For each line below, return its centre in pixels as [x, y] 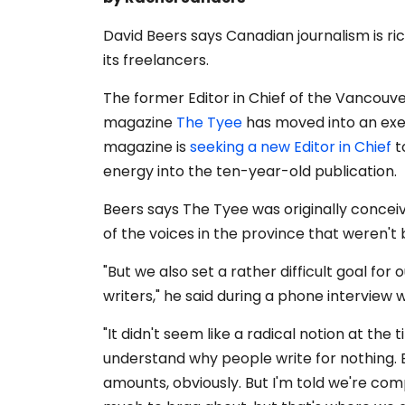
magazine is [146, 146]
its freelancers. [156, 60]
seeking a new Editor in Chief [291, 146]
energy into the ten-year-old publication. [250, 171]
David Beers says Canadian [200, 35]
